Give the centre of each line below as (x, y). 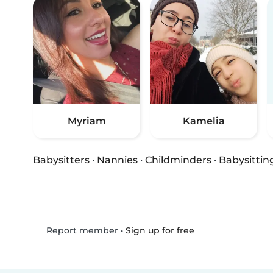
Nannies (117, 160)
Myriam (87, 121)
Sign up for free (160, 230)
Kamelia (204, 121)
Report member (81, 231)
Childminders (178, 160)
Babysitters (61, 160)
